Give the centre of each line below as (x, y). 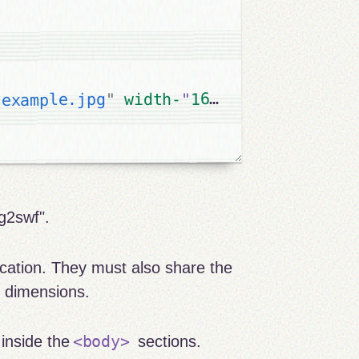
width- (153, 99)
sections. (167, 342)
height (266, 99)
